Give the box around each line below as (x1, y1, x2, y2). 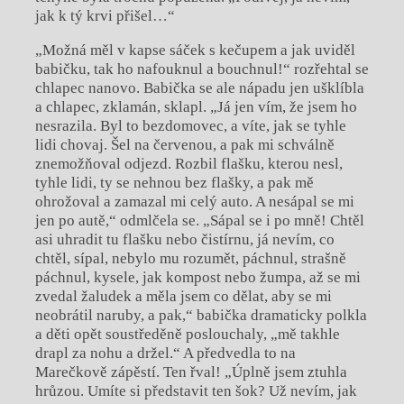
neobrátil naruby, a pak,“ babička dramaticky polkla (34, 307, 367, 325)
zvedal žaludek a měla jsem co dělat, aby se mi (34, 288, 332, 306)
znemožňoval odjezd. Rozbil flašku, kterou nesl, (34, 155, 343, 173)
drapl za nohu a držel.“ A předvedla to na (34, 344, 296, 363)
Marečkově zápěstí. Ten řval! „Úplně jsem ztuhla (34, 363, 347, 381)
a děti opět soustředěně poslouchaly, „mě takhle (34, 326, 340, 344)
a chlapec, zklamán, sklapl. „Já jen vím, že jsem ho (34, 98, 357, 116)
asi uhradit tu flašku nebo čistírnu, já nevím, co (34, 231, 335, 249)
